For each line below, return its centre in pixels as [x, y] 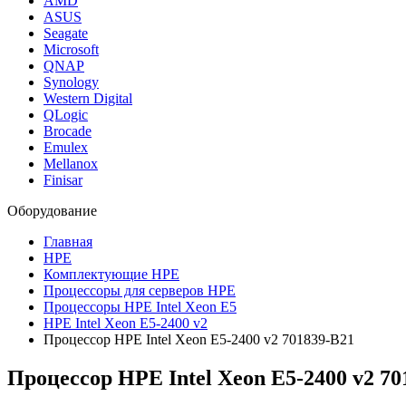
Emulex [66, 147]
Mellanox [71, 164]
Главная [68, 242]
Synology [71, 82]
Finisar [63, 180]
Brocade [68, 131]
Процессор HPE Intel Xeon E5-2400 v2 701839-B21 [199, 339]
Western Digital [88, 98]
